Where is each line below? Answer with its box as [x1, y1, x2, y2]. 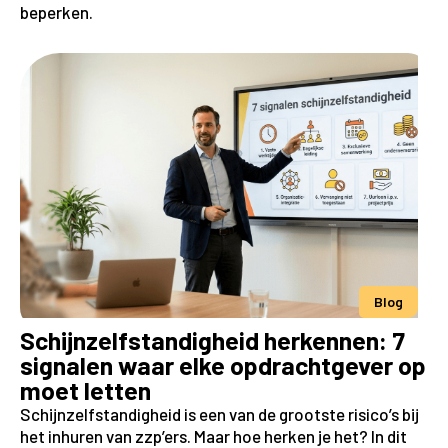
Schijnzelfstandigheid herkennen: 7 [20, 325, 405, 355]
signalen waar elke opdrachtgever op [20, 350, 426, 380]
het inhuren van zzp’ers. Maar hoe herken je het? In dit [20, 426, 407, 446]
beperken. [20, 2, 93, 22]
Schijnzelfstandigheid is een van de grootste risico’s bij [20, 404, 419, 424]
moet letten [20, 375, 151, 405]
